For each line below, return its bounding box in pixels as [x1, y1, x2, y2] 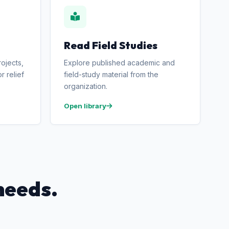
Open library [63, 102, 106, 110]
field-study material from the [63, 70, 158, 79]
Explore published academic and [63, 58, 175, 67]
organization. [63, 82, 107, 90]
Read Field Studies [63, 39, 157, 52]
